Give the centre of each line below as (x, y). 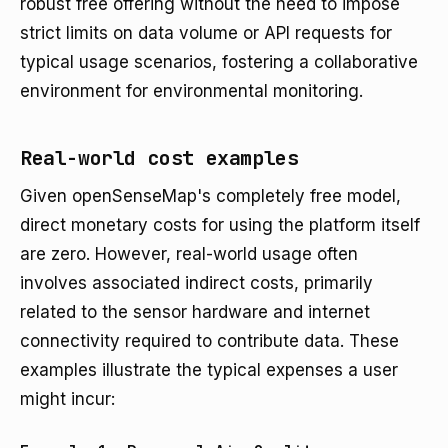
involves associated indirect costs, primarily (196, 283)
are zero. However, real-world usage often (189, 254)
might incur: (67, 399)
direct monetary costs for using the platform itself (220, 225)
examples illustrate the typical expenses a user (209, 370)
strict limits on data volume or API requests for (206, 33)
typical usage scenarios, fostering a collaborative (219, 62)
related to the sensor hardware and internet (195, 312)
